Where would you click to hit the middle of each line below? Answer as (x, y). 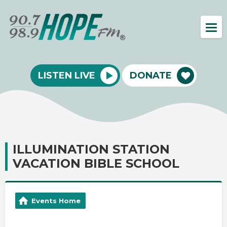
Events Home (56, 200)
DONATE (151, 75)
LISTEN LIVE (67, 75)
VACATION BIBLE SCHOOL (96, 163)
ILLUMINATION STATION (91, 149)
